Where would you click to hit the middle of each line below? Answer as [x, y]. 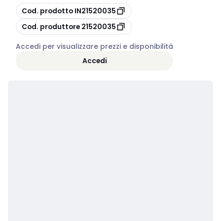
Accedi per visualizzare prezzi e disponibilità [94, 46]
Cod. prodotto [47, 11]
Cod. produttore [51, 26]
